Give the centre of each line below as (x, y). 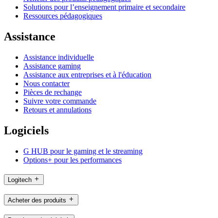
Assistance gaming (52, 66)
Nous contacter (46, 84)
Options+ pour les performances (73, 160)
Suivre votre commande (60, 101)
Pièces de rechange (53, 92)
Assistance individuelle (59, 57)
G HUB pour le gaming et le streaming (83, 151)
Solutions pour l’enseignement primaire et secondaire (104, 7)
